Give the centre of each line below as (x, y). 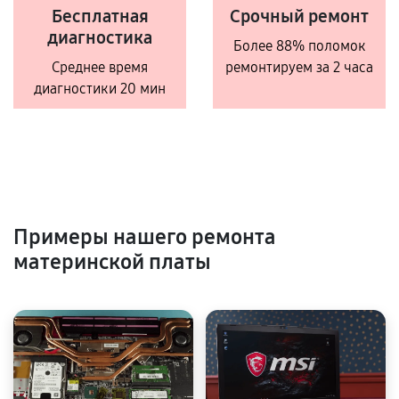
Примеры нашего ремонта (145, 237)
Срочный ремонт (299, 16)
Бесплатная (100, 16)
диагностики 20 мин (100, 89)
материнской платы (112, 262)
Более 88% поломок (299, 46)
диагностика (100, 37)
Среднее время (100, 67)
